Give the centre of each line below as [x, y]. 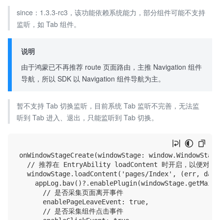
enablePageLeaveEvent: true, [84, 202]
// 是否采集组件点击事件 [71, 211]
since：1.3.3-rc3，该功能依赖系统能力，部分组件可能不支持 [111, 13]
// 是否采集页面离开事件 [71, 193]
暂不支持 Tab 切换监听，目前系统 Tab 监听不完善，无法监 [108, 105]
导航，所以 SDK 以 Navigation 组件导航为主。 [93, 79]
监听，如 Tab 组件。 [48, 24]
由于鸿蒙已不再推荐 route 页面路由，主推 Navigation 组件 [112, 67]
